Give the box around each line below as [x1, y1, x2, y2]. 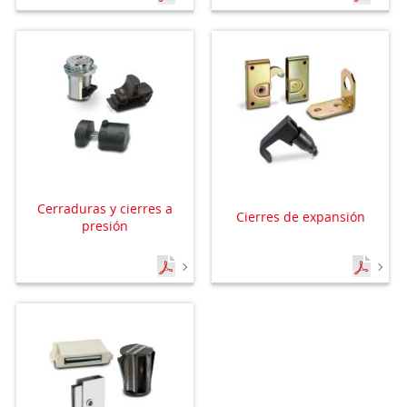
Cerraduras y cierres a [36, 199, 173, 217]
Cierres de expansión [235, 208, 365, 226]
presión [81, 216, 128, 234]
